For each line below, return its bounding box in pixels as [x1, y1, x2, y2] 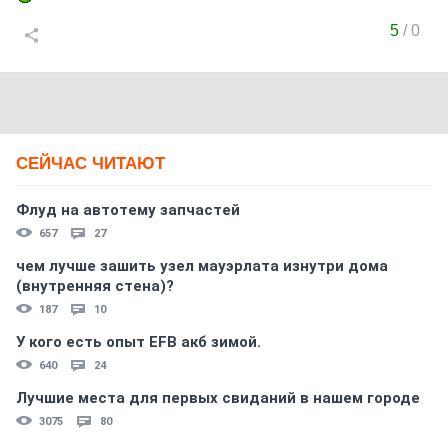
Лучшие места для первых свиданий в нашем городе [16, 389, 420, 407]
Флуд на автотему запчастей [16, 201, 240, 219]
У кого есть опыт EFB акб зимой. [16, 333, 261, 351]
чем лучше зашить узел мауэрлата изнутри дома [16, 257, 388, 275]
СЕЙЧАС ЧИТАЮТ [16, 154, 165, 173]
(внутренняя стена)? [16, 277, 174, 295]
